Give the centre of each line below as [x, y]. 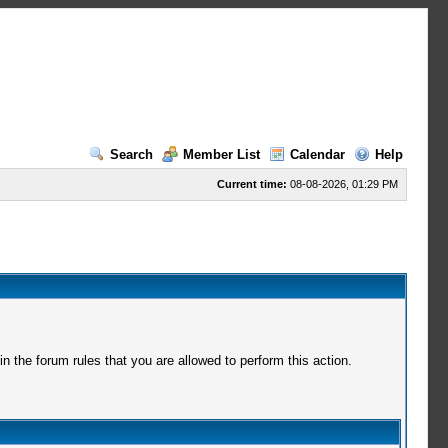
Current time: [251, 184]
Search [131, 154]
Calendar [317, 154]
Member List [221, 154]
